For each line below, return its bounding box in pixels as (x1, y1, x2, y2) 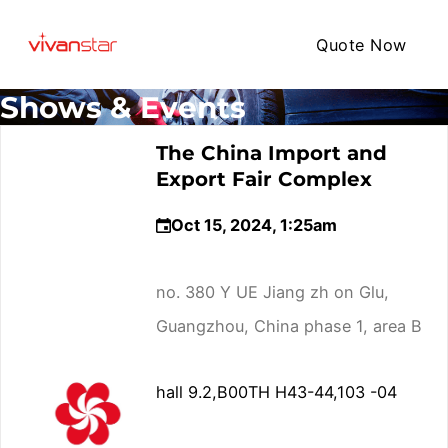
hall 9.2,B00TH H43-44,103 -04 (155, 382, 397, 403)
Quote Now (316, 34, 407, 55)
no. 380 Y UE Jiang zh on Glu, (155, 281, 389, 302)
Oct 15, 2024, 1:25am (170, 215, 337, 236)
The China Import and (155, 140, 387, 165)
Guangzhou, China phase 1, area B (155, 315, 422, 336)
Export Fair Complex (155, 166, 372, 191)
